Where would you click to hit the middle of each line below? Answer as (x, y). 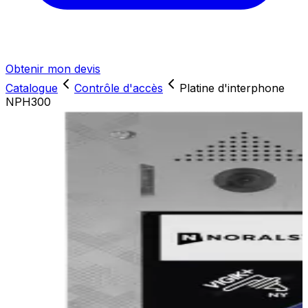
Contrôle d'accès (119, 88)
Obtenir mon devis (53, 69)
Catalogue (32, 88)
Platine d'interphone (232, 88)
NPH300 (28, 102)
